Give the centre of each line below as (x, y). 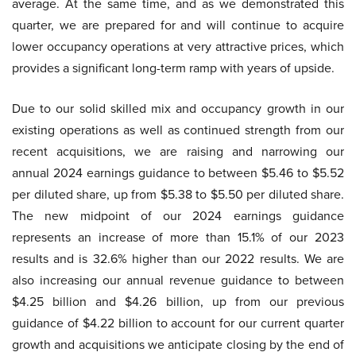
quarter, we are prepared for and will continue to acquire (178, 25)
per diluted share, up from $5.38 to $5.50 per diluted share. (178, 194)
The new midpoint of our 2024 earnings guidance (178, 216)
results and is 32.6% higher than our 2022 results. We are (178, 259)
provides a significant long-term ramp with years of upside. (173, 68)
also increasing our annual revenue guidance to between (178, 280)
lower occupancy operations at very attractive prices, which (178, 46)
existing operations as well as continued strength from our (178, 130)
